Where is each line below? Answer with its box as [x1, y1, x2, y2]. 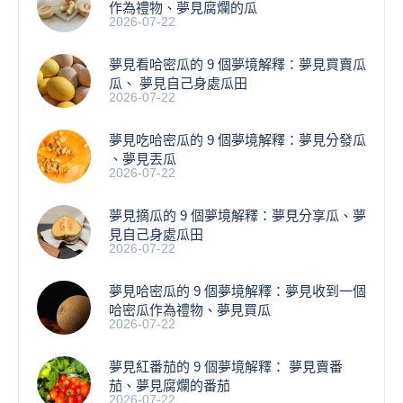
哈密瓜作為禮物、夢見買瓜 [109, 301, 271, 318]
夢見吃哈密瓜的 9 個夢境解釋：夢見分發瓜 [109, 131, 366, 148]
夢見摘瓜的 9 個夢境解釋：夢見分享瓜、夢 [109, 207, 366, 223]
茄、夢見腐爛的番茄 [109, 377, 230, 393]
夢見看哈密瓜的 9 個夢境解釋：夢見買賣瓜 [109, 56, 366, 72]
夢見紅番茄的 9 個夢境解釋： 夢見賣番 [109, 358, 343, 374]
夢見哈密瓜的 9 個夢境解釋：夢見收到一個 [109, 282, 366, 299]
